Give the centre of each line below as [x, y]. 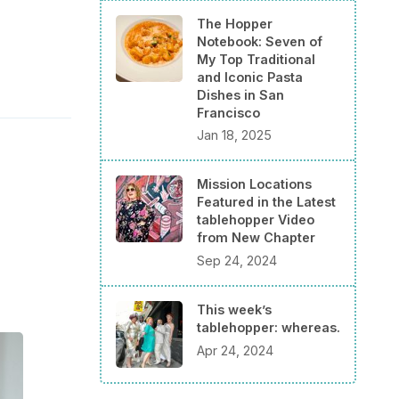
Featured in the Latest [266, 202]
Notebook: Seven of [260, 41]
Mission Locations [254, 184]
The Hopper [235, 23]
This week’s [234, 309]
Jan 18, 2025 [234, 135]
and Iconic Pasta [250, 77]
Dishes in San [240, 94]
